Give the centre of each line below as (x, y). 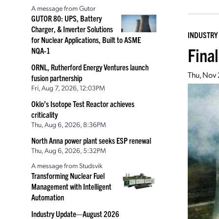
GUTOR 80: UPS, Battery (66, 18)
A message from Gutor (64, 8)
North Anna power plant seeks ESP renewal (91, 140)
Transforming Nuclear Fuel (68, 175)
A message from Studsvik (67, 165)
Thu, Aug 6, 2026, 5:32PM (69, 150)
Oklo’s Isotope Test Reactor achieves (83, 104)
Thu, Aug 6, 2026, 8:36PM (69, 124)
